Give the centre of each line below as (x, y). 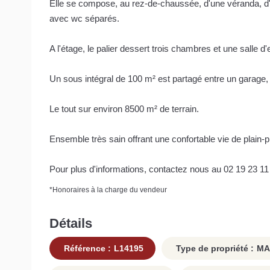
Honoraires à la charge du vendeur (110, 190)
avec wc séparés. (84, 18)
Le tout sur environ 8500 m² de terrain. (124, 108)
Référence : (86, 249)
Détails (71, 223)
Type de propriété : (214, 249)
